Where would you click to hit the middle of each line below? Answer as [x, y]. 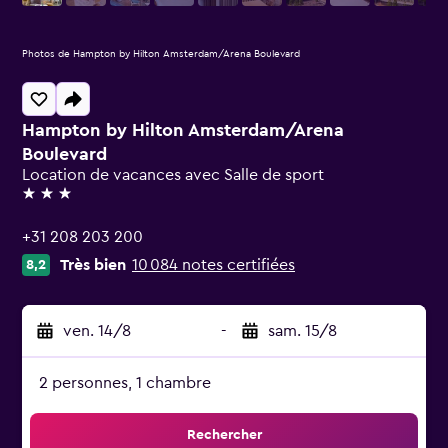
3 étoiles [52, 202]
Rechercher [224, 435]
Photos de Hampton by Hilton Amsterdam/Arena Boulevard [161, 54]
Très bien [93, 265]
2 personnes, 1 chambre [125, 383]
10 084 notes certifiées [213, 265]
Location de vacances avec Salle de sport [173, 175]
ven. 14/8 [97, 331]
